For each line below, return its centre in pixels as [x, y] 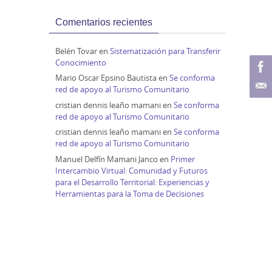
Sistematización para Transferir [165, 51]
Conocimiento [81, 62]
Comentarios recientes [104, 22]
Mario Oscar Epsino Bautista [106, 78]
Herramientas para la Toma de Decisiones [130, 193]
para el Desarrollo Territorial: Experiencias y [132, 182]
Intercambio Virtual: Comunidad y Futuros [131, 170]
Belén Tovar [76, 51]
